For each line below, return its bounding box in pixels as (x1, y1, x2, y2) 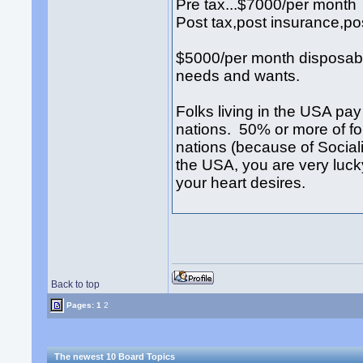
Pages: (64, 300, 97, 310)
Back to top (51, 279, 100, 290)
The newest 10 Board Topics (54, 352, 176, 361)
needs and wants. (176, 67, 305, 85)
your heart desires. (176, 174, 306, 192)
